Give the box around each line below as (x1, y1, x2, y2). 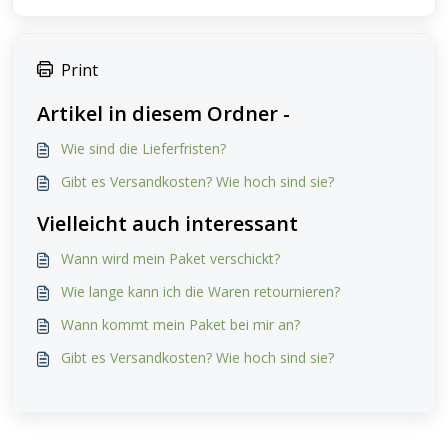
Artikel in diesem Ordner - (37, 100, 290, 127)
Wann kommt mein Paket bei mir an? (61, 315, 300, 334)
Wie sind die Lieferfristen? (61, 139, 226, 158)
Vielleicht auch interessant (37, 210, 298, 237)
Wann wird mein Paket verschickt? (61, 249, 280, 268)
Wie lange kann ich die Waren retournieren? (61, 282, 340, 301)
